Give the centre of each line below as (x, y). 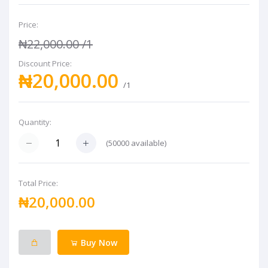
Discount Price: (45, 63)
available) (148, 143)
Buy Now (98, 242)
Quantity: (35, 122)
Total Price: (38, 183)
